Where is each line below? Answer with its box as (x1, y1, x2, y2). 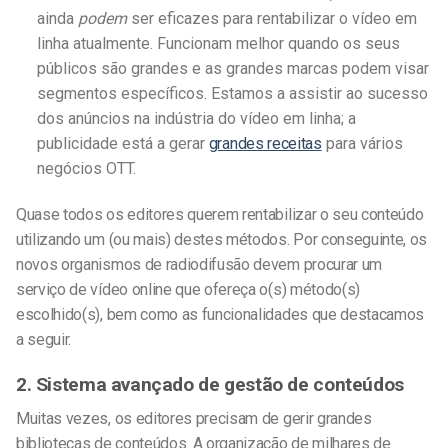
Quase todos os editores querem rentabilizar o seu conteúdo (16, 204, 424, 224)
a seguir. (16, 329, 72, 349)
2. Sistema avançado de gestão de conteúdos (16, 372, 404, 396)
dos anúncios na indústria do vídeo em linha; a (36, 109, 356, 129)
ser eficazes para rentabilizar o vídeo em (130, 9, 417, 29)
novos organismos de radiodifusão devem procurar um (16, 254, 382, 274)
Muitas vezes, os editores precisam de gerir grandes (16, 409, 372, 429)
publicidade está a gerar (36, 134, 209, 154)
